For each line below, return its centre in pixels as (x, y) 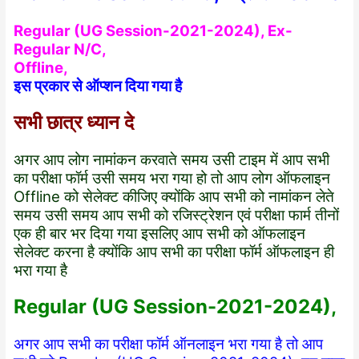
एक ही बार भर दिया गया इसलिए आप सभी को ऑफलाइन (160, 233)
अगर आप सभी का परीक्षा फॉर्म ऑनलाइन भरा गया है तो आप (169, 344)
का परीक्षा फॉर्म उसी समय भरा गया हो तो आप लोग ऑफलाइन (172, 178)
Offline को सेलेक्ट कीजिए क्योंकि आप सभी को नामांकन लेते (174, 196)
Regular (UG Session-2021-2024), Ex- (153, 31)
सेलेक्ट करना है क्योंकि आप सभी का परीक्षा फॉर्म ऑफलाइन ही (174, 252)
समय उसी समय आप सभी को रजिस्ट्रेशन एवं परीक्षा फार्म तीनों (177, 215)
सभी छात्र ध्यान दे (74, 123)
